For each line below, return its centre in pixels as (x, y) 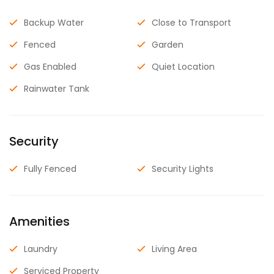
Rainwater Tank (57, 88)
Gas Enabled (50, 66)
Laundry (41, 249)
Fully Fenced (50, 168)
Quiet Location (183, 66)
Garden (168, 44)
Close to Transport (191, 22)
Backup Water (54, 22)
